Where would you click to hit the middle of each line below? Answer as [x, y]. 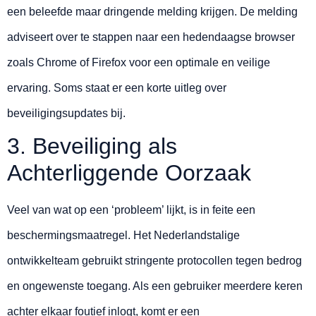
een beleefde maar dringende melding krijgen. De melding [152, 12]
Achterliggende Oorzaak [129, 173]
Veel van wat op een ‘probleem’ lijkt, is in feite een [131, 210]
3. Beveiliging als [92, 146]
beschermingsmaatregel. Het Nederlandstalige [123, 236]
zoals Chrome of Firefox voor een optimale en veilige [139, 63]
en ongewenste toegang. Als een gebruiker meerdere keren [155, 286]
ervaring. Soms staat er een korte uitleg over [117, 88]
